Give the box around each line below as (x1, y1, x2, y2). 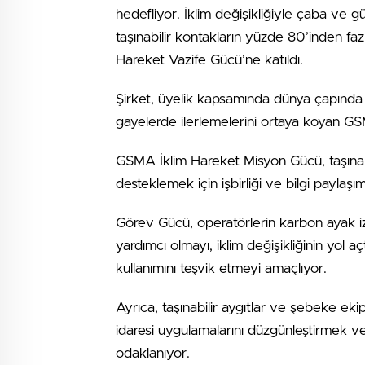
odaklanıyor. (116, 346, 190, 360)
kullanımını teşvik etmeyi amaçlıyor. (116, 262, 327, 275)
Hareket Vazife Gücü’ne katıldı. (116, 53, 303, 67)
